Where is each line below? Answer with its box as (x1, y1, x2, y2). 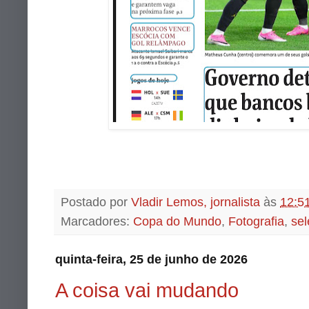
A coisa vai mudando (55, 278, 239, 301)
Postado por (61, 195, 131, 210)
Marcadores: (61, 215, 133, 229)
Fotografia (228, 215, 284, 229)
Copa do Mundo (133, 215, 221, 229)
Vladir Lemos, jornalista (131, 195, 260, 210)
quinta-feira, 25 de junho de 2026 (55, 252, 248, 267)
